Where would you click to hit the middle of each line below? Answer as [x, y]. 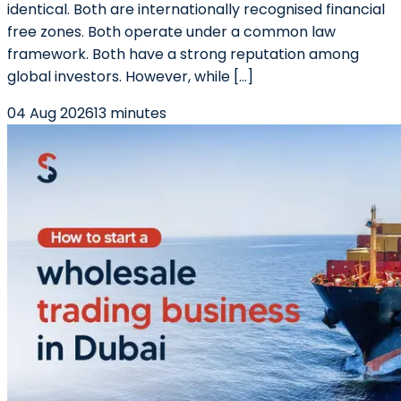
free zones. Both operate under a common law [171, 32]
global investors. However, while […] [130, 77]
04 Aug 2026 [51, 113]
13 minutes [130, 113]
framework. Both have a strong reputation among [183, 54]
